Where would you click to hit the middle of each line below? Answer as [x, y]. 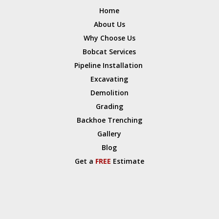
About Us [109, 24]
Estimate [127, 161]
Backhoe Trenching [109, 120]
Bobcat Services [109, 51]
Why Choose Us [109, 38]
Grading [109, 106]
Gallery [109, 133]
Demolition [109, 92]
